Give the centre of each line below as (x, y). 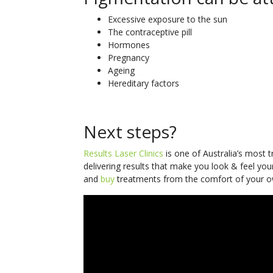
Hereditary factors (144, 83)
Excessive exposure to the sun (168, 19)
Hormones (129, 44)
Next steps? (130, 131)
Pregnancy (129, 57)
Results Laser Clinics (123, 153)
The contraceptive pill (150, 32)
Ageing (121, 70)
